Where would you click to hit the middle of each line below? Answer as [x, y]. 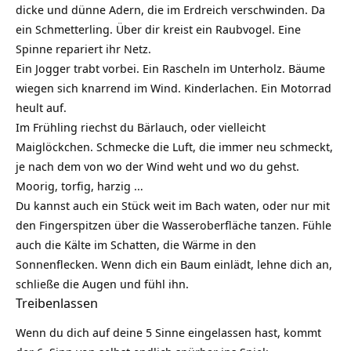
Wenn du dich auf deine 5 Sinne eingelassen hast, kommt [168, 332]
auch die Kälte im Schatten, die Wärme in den [136, 244]
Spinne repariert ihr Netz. [83, 49]
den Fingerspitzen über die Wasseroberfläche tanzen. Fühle [174, 225]
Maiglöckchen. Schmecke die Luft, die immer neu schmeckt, [174, 147]
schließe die [49, 284]
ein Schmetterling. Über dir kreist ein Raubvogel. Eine [158, 29]
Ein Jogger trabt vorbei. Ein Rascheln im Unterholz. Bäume [170, 68]
